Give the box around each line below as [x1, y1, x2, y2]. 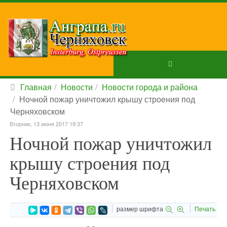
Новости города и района [102, 81, 198, 93]
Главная [20, 81, 52, 93]
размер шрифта [117, 204, 163, 213]
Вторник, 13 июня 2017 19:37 [10, 120, 83, 128]
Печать [195, 204, 215, 213]
